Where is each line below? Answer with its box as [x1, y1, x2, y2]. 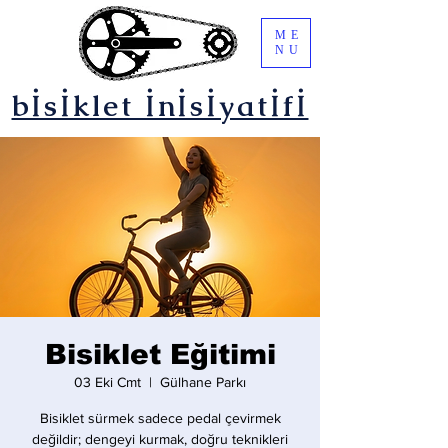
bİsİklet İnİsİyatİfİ [11, 87, 309, 125]
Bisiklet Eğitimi [44, 339, 276, 370]
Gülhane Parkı [160, 374, 246, 390]
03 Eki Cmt [74, 374, 141, 390]
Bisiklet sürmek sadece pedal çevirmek [39, 410, 281, 426]
